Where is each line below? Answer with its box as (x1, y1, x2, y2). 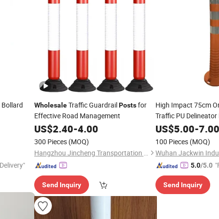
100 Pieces (155, 137, 188, 146)
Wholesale (34, 101, 67, 109)
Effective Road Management (34, 111, 120, 120)
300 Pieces (34, 137, 67, 146)
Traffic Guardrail (66, 100, 119, 109)
